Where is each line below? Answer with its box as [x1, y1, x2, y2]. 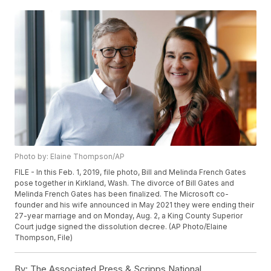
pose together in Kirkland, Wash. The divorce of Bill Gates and [15, 178, 235, 188]
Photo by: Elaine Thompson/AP [15, 152, 125, 162]
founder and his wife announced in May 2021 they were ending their [15, 200, 255, 210]
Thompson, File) [15, 233, 73, 243]
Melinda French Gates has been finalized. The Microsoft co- [15, 189, 229, 199]
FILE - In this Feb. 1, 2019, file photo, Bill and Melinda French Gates [15, 168, 247, 177]
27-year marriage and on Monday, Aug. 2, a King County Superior [15, 211, 243, 221]
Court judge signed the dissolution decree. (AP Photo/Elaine [15, 222, 228, 232]
